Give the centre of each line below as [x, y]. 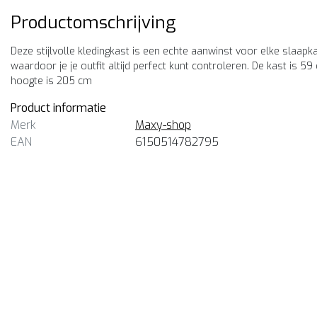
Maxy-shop [163, 125]
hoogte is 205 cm [51, 81]
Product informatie [58, 108]
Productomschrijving [93, 23]
